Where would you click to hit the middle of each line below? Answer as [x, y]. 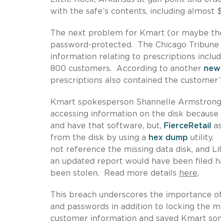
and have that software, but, [107, 126]
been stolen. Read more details [115, 173]
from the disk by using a [99, 137]
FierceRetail [187, 126]
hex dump [168, 137]
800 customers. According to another [127, 68]
